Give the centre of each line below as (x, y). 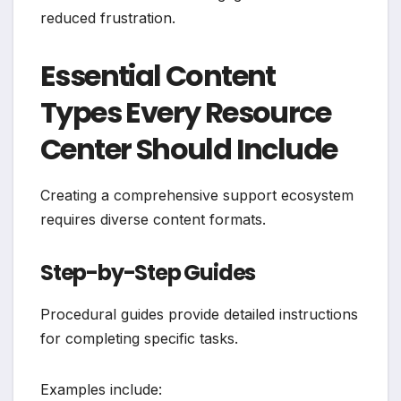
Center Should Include (189, 149)
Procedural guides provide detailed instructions (199, 314)
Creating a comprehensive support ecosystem (197, 195)
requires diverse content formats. (153, 219)
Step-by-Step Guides (148, 272)
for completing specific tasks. (139, 338)
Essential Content (158, 75)
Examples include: (101, 389)
